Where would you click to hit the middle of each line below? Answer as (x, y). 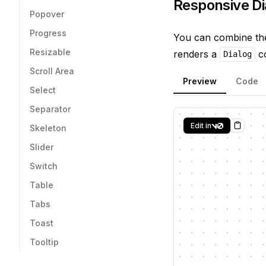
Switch (44, 166)
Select (43, 90)
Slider (42, 147)
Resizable (50, 52)
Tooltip (44, 242)
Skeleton (48, 128)
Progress (48, 33)
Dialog (237, 54)
